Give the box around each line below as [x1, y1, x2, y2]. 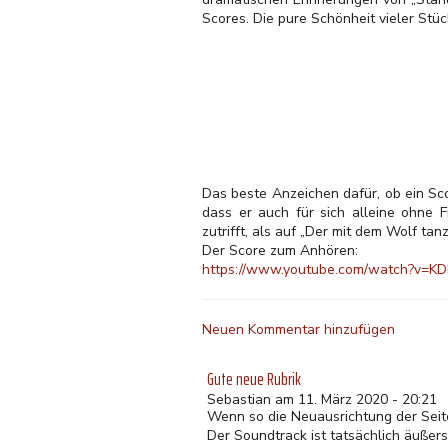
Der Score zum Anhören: [202, 240, 358, 260]
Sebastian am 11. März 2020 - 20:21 [207, 389, 437, 409]
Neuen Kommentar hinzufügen [202, 319, 395, 339]
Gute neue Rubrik [207, 364, 301, 393]
